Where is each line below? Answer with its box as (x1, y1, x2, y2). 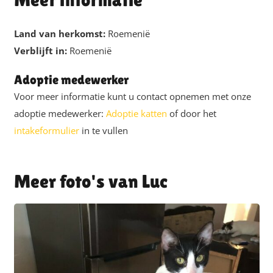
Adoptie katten (105, 107, 167, 119)
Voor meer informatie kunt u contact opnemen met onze (13, 90, 251, 102)
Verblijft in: (13, 44, 69, 57)
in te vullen (79, 124, 128, 136)
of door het (166, 107, 216, 119)
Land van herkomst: (13, 27, 108, 40)
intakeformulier (13, 124, 79, 136)
